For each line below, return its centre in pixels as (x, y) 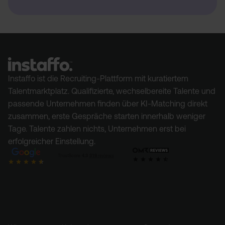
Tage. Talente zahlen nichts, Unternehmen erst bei (97, 129)
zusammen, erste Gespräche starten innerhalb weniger (107, 116)
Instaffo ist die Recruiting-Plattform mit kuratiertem (98, 79)
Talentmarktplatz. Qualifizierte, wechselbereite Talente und (112, 91)
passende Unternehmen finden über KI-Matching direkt (108, 104)
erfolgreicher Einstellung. (52, 141)
